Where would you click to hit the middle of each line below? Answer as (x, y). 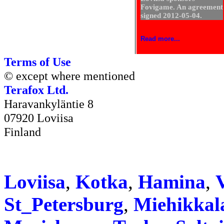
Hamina (172, 182)
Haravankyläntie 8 (49, 104)
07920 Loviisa (39, 118)
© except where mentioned (69, 76)
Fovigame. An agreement (182, 7)
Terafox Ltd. (36, 90)
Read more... (160, 38)
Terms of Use (37, 62)
